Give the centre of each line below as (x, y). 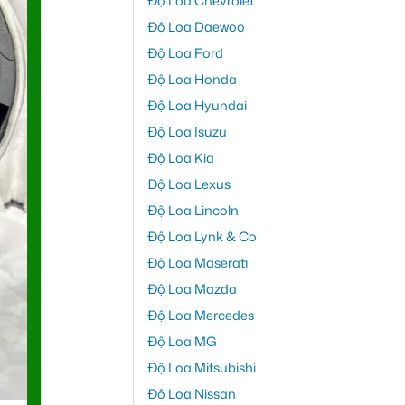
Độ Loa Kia (180, 157)
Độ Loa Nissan (191, 393)
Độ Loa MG (182, 341)
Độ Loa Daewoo (196, 26)
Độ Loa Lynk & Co (202, 236)
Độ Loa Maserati (197, 262)
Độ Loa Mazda (192, 288)
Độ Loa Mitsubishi (201, 367)
